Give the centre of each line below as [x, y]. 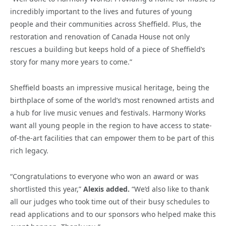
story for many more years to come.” [71, 62]
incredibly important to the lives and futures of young [101, 11]
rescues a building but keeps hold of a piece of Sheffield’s [108, 49]
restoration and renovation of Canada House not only [100, 36]
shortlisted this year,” [47, 189]
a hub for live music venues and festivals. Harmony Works [108, 112]
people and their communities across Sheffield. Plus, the [106, 24]
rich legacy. [29, 150]
